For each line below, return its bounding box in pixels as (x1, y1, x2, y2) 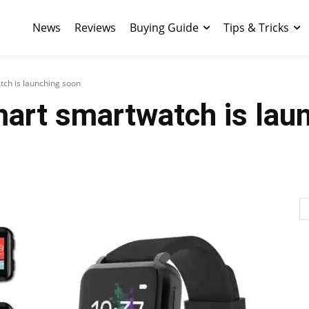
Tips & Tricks (223, 20, 289, 35)
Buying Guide (130, 20, 199, 35)
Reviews (74, 20, 116, 35)
